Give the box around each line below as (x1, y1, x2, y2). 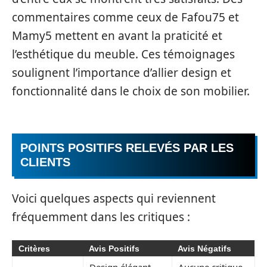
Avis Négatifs (178, 243, 231, 253)
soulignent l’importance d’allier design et (12, 65, 231, 81)
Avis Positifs (89, 243, 139, 253)
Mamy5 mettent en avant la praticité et (12, 28, 222, 44)
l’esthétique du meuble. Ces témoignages (12, 46, 235, 63)
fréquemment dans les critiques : (12, 209, 190, 225)
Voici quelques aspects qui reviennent (12, 191, 216, 207)
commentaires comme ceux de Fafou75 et (12, 10, 239, 26)
